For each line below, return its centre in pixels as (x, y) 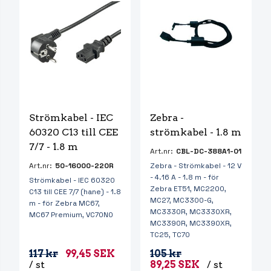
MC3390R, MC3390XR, (191, 224)
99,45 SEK (90, 254)
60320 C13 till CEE (75, 132)
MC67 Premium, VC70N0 (71, 215)
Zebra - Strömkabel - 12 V (196, 166)
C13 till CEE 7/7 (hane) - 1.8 (75, 192)
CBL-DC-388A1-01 (209, 152)
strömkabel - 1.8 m (196, 132)
